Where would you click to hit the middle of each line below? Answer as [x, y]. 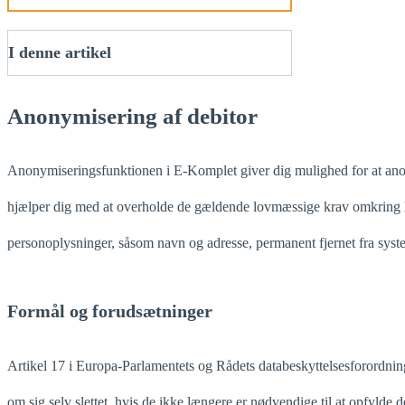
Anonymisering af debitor [132, 116]
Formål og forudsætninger [110, 311]
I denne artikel [60, 52]
